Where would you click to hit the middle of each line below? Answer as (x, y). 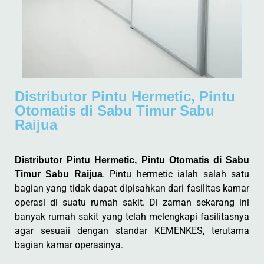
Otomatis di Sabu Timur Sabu (115, 110)
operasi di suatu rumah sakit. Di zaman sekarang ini (132, 202)
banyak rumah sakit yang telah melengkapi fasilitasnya (132, 217)
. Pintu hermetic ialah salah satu (176, 174)
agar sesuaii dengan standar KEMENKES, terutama (132, 231)
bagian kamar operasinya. (69, 245)
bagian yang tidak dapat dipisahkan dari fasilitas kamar (132, 188)
